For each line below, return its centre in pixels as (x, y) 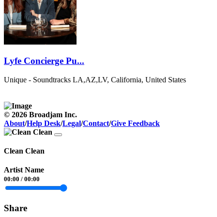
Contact (96, 123)
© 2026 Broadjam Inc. (40, 114)
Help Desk (44, 123)
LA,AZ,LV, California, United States (129, 79)
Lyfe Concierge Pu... (44, 61)
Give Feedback (135, 123)
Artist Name (24, 170)
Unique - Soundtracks (37, 79)
